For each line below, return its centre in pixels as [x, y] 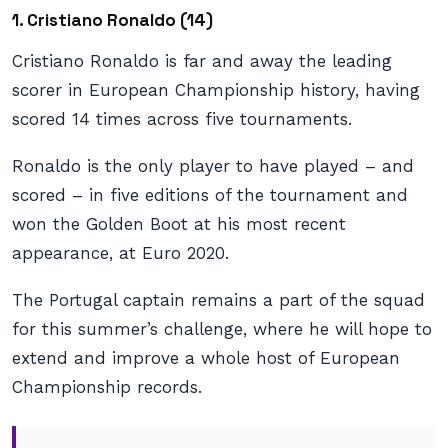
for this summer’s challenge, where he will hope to [222, 329]
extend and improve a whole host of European [206, 358]
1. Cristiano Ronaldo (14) [112, 20]
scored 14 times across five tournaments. [182, 119]
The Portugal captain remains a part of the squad [218, 300]
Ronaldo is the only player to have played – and [213, 166]
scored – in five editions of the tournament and [210, 195]
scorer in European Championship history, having [216, 90]
